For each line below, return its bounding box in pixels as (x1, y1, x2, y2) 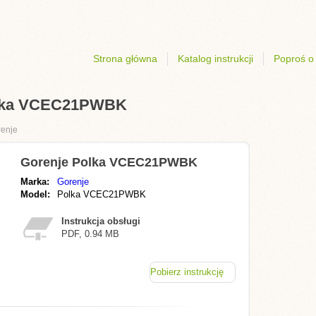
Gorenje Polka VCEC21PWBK (20, 155, 197, 169)
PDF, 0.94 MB (61, 229, 119, 239)
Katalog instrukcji (178, 53, 253, 64)
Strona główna (93, 53, 157, 64)
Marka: (20, 176, 49, 187)
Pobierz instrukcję (150, 267, 224, 277)
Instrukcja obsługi (61, 216, 140, 226)
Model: (20, 189, 50, 200)
